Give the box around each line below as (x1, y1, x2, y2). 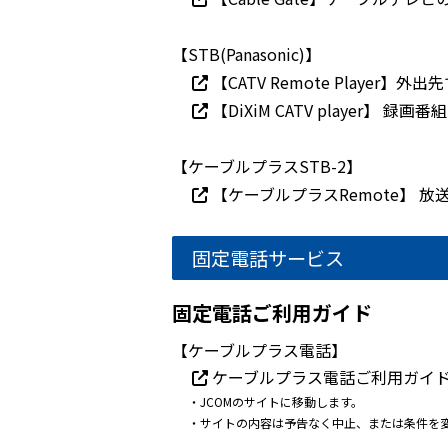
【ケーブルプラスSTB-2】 (172, 154, 362, 178)
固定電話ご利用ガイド (172, 298, 372, 327)
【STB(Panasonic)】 (172, 42, 321, 66)
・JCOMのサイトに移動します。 (188, 393, 363, 410)
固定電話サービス (192, 244, 344, 272)
